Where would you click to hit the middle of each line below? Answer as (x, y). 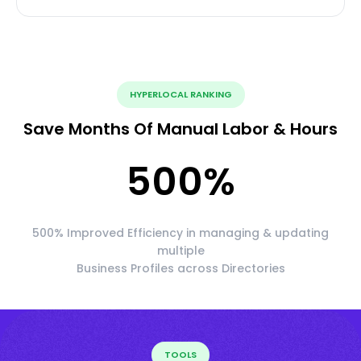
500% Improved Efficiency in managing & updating (180, 232)
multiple (180, 250)
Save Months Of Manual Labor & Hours (180, 129)
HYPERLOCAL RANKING (180, 94)
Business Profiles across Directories (180, 268)
